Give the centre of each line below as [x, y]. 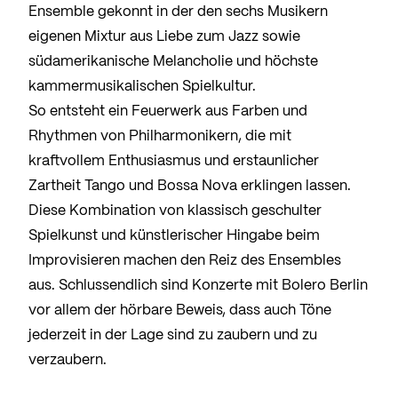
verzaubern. [68, 361]
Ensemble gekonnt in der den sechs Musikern [178, 12]
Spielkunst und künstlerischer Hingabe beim [174, 236]
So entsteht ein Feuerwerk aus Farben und [168, 112]
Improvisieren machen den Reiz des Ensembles [185, 261]
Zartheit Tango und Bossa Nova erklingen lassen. [190, 187]
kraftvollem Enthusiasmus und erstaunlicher [174, 162]
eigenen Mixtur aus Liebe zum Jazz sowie [164, 37]
